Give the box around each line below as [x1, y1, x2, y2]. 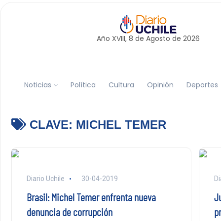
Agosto [146, 34, 170, 43]
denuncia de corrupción [26, 205, 112, 218]
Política [70, 79, 96, 90]
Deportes [186, 79, 218, 90]
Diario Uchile [26, 175, 65, 183]
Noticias [24, 79, 51, 90]
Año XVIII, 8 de [96, 34, 146, 43]
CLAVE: [26, 118, 76, 131]
